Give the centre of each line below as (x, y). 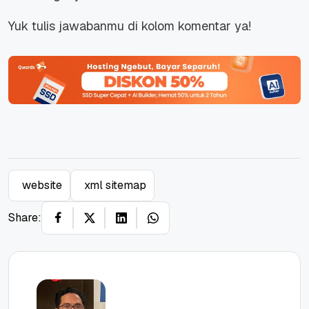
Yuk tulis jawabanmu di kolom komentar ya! (130, 26)
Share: (25, 217)
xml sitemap (115, 185)
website (42, 185)
